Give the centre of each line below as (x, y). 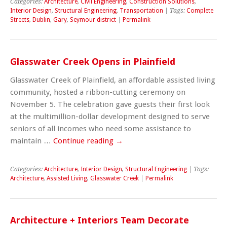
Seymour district (93, 20)
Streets (20, 20)
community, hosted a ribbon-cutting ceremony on (98, 92)
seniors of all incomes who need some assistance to (101, 128)
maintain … (32, 141)
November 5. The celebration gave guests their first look (110, 104)
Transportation (141, 10)
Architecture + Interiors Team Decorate (100, 220)
